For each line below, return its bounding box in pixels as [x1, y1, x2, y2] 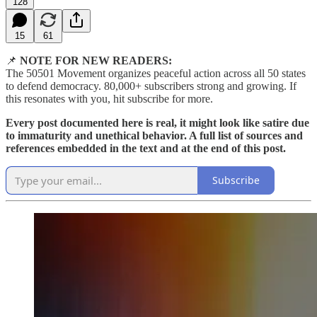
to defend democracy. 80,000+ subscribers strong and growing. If [6, 79, 296, 92]
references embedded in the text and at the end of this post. [6, 142, 286, 154]
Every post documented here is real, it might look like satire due [6, 116, 309, 129]
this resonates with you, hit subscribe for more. [6, 92, 213, 105]
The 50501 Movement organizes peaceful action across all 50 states [6, 67, 306, 79]
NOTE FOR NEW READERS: [20, 54, 172, 67]
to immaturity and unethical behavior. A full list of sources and [6, 129, 303, 142]
